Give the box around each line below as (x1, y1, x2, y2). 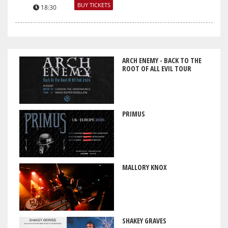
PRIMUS (122, 108, 145, 119)
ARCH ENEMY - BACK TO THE (122, 55, 202, 65)
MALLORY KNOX (122, 162, 167, 173)
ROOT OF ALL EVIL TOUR (122, 63, 191, 73)
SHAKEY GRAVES (122, 216, 166, 226)
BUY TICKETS (77, 1, 110, 9)
